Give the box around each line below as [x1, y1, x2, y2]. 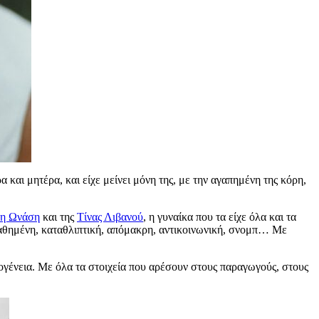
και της [40, 210, 77, 223]
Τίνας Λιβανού [77, 210, 143, 223]
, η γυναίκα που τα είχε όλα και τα [143, 210, 296, 223]
